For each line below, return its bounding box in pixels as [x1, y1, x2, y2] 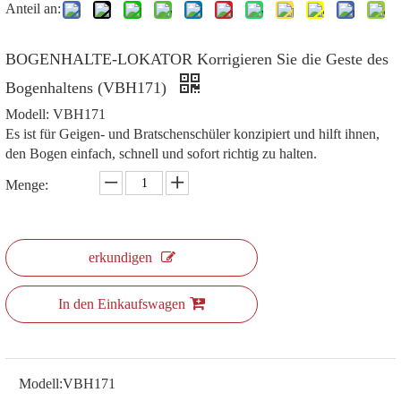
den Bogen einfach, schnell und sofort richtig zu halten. [5, 146, 317, 161]
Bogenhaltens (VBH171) [5, 79, 171, 97]
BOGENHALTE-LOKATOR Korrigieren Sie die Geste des [5, 50, 388, 68]
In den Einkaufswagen [58, 296, 185, 311]
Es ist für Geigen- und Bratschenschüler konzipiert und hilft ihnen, [5, 126, 380, 141]
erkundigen [88, 250, 152, 265]
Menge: [5, 177, 48, 192]
